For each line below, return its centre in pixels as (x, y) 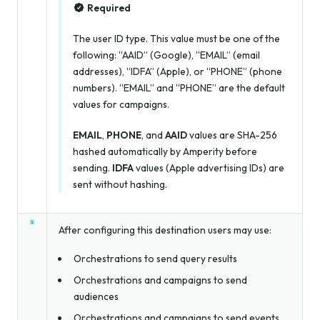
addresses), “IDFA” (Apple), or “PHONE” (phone (177, 71)
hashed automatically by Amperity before (165, 151)
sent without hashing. (120, 184)
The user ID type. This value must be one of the (176, 38)
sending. (92, 167)
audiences (96, 297)
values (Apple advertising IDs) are (209, 167)
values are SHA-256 (232, 135)
